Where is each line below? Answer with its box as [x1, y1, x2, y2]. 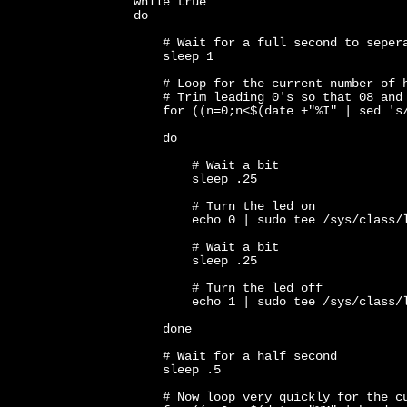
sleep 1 [134, 49, 213, 65]
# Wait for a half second [134, 349, 337, 364]
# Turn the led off [134, 281, 323, 296]
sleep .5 [134, 362, 221, 378]
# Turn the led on [134, 199, 315, 214]
